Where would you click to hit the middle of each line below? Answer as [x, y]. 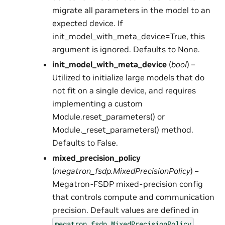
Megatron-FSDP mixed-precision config [127, 184]
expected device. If [87, 23]
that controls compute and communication [133, 197]
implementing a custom [97, 104]
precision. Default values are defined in [125, 210]
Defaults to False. [85, 143]
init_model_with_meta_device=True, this [128, 36]
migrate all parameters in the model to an [131, 10]
